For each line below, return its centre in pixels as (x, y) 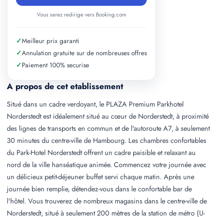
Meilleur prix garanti (51, 41)
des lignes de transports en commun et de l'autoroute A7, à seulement (108, 128)
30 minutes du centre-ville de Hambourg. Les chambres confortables (107, 140)
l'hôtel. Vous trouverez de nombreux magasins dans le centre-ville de (107, 201)
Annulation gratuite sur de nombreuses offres (84, 53)
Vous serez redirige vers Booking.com (81, 15)
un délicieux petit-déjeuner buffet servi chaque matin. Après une (101, 177)
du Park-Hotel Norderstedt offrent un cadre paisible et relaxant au (101, 152)
